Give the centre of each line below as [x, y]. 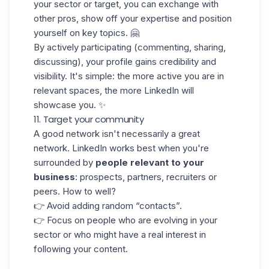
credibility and [188, 62]
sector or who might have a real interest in [120, 234]
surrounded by [65, 162]
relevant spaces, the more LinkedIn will [114, 90]
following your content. [81, 249]
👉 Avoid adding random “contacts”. [108, 206]
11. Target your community [89, 119]
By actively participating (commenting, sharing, [130, 47]
